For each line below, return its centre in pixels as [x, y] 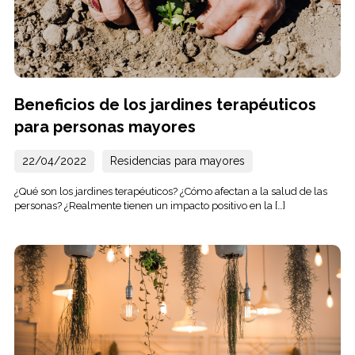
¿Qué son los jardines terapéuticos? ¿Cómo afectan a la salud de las [170, 191]
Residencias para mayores [177, 160]
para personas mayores [105, 126]
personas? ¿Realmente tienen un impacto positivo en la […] [149, 205]
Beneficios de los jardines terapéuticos [165, 104]
